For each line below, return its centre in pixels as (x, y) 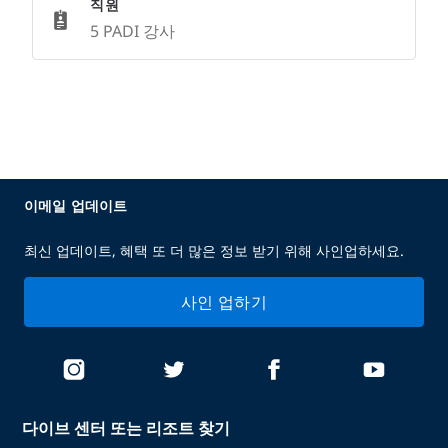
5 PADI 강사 (132, 31)
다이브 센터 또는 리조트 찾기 (126, 428)
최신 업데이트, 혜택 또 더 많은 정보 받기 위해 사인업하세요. (214, 250)
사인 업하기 (224, 302)
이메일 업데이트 (76, 205)
